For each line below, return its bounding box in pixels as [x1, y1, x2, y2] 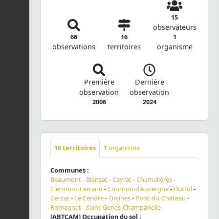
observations [52, 42, 95, 51]
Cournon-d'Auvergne [108, 184, 169, 194]
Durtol [174, 184, 192, 194]
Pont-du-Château [135, 194, 186, 203]
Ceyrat [112, 175, 131, 184]
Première [84, 77, 114, 87]
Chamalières [136, 175, 172, 184]
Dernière [134, 77, 164, 87]
